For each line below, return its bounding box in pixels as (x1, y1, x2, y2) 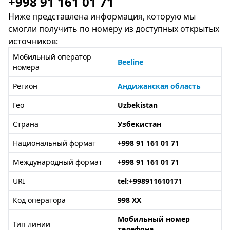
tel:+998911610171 (118, 176, 182, 186)
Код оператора (13, 195, 66, 205)
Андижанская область (118, 81, 201, 91)
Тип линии (13, 219, 50, 229)
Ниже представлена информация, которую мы (8, 11, 196, 22)
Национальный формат (13, 138, 96, 148)
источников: (8, 35, 58, 47)
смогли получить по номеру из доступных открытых (8, 23, 219, 34)
